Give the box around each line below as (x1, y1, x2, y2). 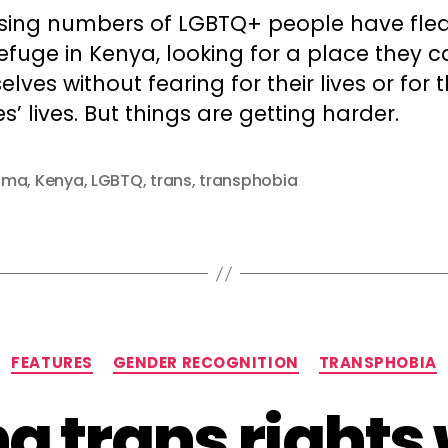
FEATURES (11, 352, 93, 373)
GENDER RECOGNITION (112, 352, 299, 373)
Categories (223, 341, 321, 366)
